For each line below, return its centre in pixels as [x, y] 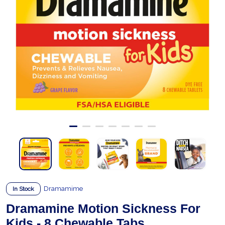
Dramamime [63, 189]
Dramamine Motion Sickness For [103, 208]
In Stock [23, 189]
